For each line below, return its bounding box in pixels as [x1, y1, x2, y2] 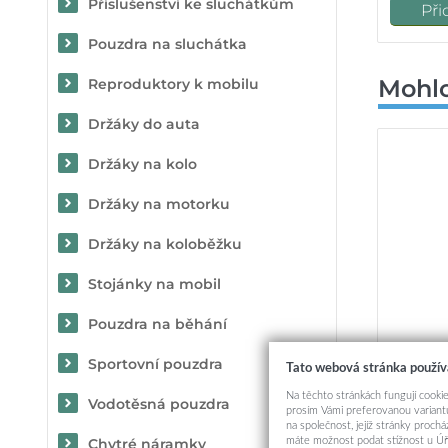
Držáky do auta [88, 115, 200, 133]
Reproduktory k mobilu [88, 75, 259, 93]
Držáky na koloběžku [88, 235, 242, 253]
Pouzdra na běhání [88, 315, 227, 333]
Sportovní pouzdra [88, 355, 223, 373]
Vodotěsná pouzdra [88, 395, 230, 413]
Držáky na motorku [88, 195, 230, 213]
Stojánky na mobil [88, 275, 221, 293]
